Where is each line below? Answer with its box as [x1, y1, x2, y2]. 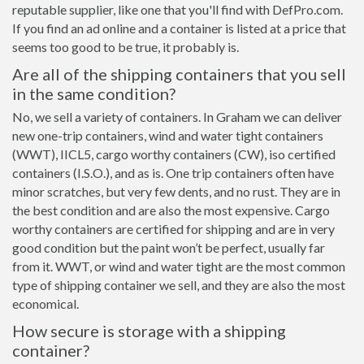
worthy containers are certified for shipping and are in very [12, 221, 335, 236]
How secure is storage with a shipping [12, 321, 286, 340]
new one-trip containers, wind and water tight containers [12, 128, 323, 143]
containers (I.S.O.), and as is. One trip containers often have [12, 165, 334, 180]
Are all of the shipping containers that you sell [12, 64, 346, 84]
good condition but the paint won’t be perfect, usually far [12, 240, 325, 255]
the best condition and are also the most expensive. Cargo [12, 202, 330, 218]
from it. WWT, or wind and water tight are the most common [12, 258, 345, 274]
